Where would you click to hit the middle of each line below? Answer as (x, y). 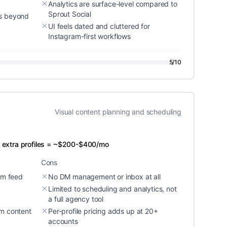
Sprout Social (70, 14)
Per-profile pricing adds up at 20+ (103, 211)
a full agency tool (76, 199)
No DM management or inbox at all (104, 177)
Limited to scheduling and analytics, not (112, 189)
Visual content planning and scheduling (118, 112)
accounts (63, 221)
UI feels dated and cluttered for (99, 26)
